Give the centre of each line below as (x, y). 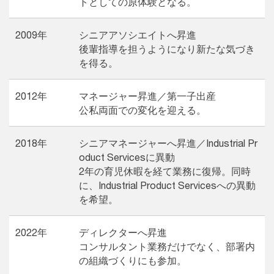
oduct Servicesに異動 (127, 157)
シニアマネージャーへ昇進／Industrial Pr (168, 143)
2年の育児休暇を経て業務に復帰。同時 (165, 171)
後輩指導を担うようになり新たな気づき (167, 48)
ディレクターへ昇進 (123, 232)
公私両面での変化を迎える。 (143, 109)
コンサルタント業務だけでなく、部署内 (167, 246)
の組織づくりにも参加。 (133, 260)
